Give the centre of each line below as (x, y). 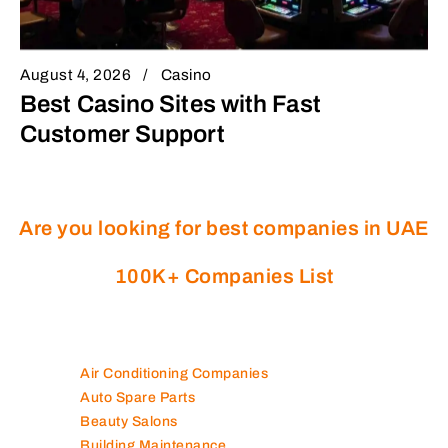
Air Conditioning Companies (174, 373)
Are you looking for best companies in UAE (224, 227)
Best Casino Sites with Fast (170, 103)
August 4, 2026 (75, 75)
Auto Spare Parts (137, 397)
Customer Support (122, 133)
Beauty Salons (129, 421)
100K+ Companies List (224, 275)
